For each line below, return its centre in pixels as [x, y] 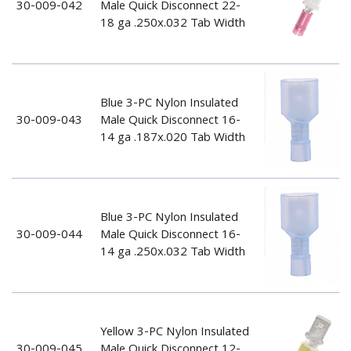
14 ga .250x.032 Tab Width [172, 253]
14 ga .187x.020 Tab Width [172, 138]
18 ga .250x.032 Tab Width [172, 24]
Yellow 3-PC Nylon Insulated [174, 333]
